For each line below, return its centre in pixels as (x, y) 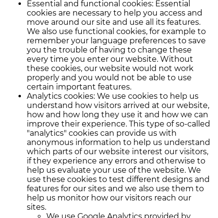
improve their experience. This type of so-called (118, 124)
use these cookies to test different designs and (118, 179)
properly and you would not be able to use (109, 78)
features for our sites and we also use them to (115, 189)
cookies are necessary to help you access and (115, 13)
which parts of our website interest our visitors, (118, 152)
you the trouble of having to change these (109, 50)
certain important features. (79, 87)
